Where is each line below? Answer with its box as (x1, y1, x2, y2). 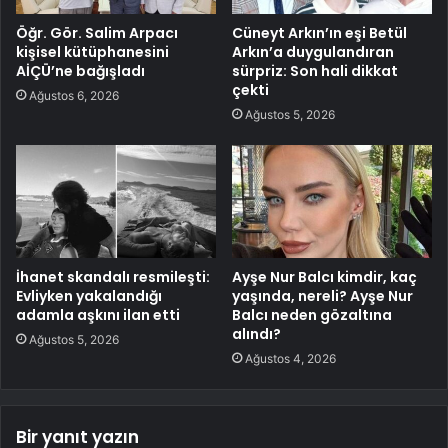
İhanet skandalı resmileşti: (16, 266, 210, 287)
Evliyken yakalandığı (16, 285, 162, 306)
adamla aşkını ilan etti (16, 304, 180, 325)
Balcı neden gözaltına (232, 304, 392, 325)
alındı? (232, 323, 281, 344)
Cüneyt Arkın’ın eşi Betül (232, 22, 407, 43)
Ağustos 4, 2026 (245, 350, 336, 366)
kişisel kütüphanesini (16, 41, 169, 62)
